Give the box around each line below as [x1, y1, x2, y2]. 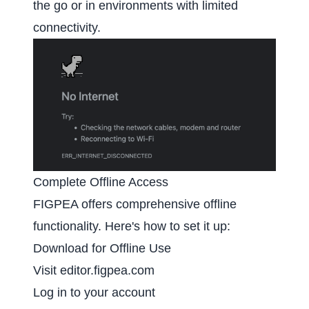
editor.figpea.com [60, 263, 154, 278]
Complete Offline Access [33, 175, 168, 190]
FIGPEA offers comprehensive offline [33, 197, 237, 212]
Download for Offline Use [33, 241, 171, 256]
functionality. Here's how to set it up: [33, 219, 230, 234]
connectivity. [33, 21, 101, 34]
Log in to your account [33, 286, 155, 300]
